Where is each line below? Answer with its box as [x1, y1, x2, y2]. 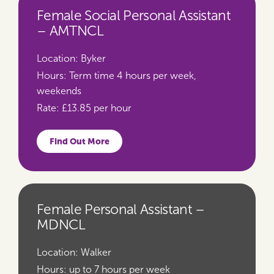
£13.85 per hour [59, 103, 131, 113]
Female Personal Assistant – [37, 202, 205, 217]
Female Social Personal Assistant [37, 8, 231, 23]
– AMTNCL [37, 23, 104, 39]
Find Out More [50, 136, 109, 146]
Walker [78, 247, 111, 257]
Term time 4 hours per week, [67, 70, 196, 81]
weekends [37, 86, 81, 96]
